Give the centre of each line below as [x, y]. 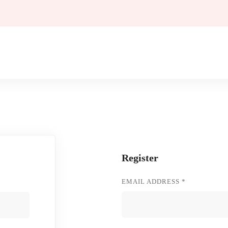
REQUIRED [204, 181]
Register [140, 158]
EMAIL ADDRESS [151, 181]
